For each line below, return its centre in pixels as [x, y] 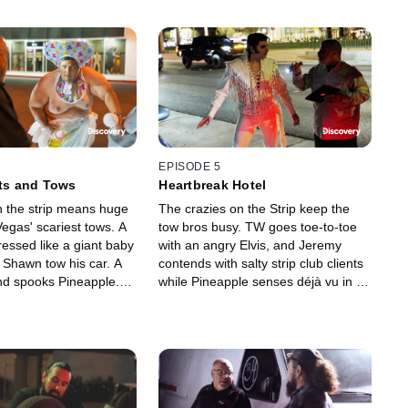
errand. [180, 318]
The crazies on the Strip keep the [255, 209]
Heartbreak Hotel [213, 185]
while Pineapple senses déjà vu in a [261, 282]
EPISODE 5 [190, 167]
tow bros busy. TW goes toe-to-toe [258, 227]
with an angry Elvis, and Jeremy [250, 245]
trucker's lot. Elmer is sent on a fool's [265, 300]
